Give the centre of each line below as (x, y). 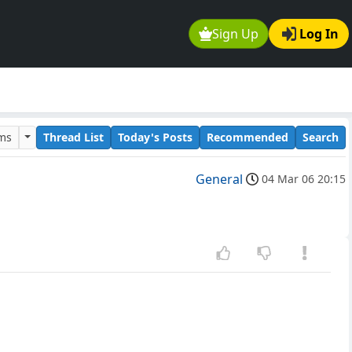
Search (321, 137)
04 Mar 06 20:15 (304, 179)
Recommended (247, 137)
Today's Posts (155, 137)
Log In (319, 34)
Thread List (73, 137)
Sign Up (236, 34)
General (219, 180)
